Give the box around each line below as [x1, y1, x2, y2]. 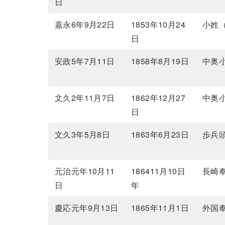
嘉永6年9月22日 [55, 19, 115, 31]
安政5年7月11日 [55, 55, 115, 67]
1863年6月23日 [131, 129, 189, 141]
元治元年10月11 [55, 165, 115, 177]
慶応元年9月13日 [55, 202, 119, 214]
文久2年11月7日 [55, 92, 115, 104]
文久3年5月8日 [55, 129, 110, 141]
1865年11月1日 [131, 202, 189, 214]
